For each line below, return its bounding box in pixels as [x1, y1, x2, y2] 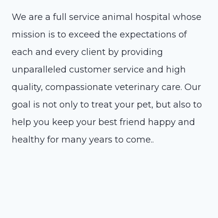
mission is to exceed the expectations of [12, 29, 187, 40]
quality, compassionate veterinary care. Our [12, 82, 201, 92]
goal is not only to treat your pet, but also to [12, 99, 202, 110]
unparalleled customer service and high [12, 64, 186, 75]
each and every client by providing [12, 47, 163, 57]
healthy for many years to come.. [12, 134, 154, 145]
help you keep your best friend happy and [12, 117, 195, 127]
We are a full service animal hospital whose [12, 12, 201, 22]
